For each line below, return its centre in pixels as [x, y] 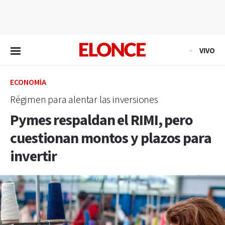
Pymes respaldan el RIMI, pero [102, 121]
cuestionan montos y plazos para [111, 139]
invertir [34, 157]
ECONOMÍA [28, 83]
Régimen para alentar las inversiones [84, 100]
